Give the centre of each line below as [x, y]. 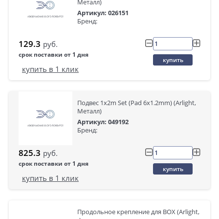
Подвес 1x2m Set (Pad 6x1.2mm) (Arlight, [137, 103]
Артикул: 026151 [103, 13]
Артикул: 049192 [103, 122]
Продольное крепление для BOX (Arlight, [138, 212]
